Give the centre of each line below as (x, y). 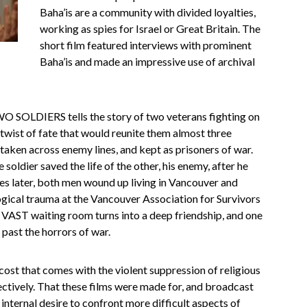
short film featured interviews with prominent (146, 45)
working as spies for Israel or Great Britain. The (150, 28)
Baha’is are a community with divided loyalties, (148, 12)
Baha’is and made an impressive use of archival (147, 61)
